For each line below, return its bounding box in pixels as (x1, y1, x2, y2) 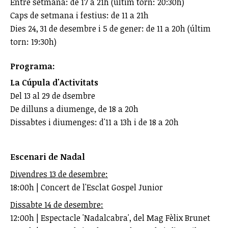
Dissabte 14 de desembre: (10, 199, 103, 211)
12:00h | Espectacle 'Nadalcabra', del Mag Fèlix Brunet (10, 212, 210, 224)
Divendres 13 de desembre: (10, 168, 108, 180)
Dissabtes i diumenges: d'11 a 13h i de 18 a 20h (10, 117, 179, 128)
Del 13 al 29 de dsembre (10, 90, 95, 102)
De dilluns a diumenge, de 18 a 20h (10, 103, 138, 115)
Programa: (10, 61, 57, 72)
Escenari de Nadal (10, 151, 85, 163)
